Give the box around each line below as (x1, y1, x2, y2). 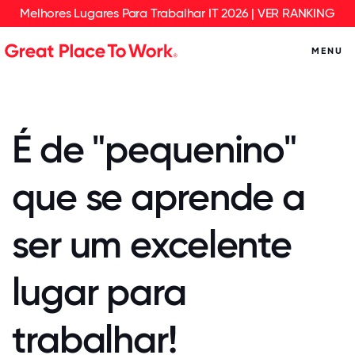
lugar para (12, 269, 186, 315)
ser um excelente (12, 222, 292, 267)
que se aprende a (12, 174, 306, 219)
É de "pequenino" (12, 127, 297, 172)
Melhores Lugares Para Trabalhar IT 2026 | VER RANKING (20, 6, 335, 21)
